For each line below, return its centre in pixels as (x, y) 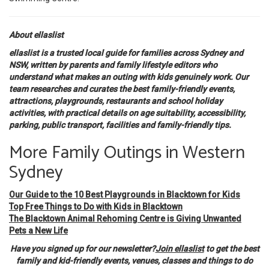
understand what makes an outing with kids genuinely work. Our (129, 77)
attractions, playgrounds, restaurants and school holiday (116, 101)
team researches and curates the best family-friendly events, (122, 89)
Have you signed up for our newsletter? (83, 248)
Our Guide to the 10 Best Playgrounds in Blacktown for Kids (125, 194)
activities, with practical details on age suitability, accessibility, (127, 113)
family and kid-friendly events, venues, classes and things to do (134, 260)
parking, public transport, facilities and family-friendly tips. (120, 125)
